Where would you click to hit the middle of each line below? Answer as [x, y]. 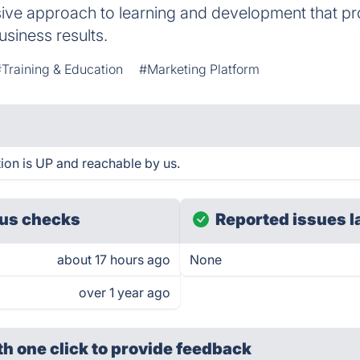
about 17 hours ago [114, 260]
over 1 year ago [125, 292]
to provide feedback [172, 349]
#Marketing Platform [200, 69]
